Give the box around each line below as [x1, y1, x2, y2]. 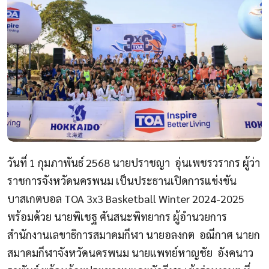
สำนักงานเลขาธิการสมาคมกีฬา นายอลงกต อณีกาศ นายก [7, 227, 260, 241]
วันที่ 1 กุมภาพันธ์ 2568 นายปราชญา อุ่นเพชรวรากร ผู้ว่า [7, 155, 260, 169]
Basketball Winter [103, 191, 192, 205]
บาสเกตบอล [7, 191, 64, 205]
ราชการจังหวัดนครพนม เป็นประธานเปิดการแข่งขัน [7, 173, 237, 187]
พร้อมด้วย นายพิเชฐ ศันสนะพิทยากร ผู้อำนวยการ [7, 209, 227, 223]
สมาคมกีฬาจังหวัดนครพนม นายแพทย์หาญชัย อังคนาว [7, 245, 253, 259]
